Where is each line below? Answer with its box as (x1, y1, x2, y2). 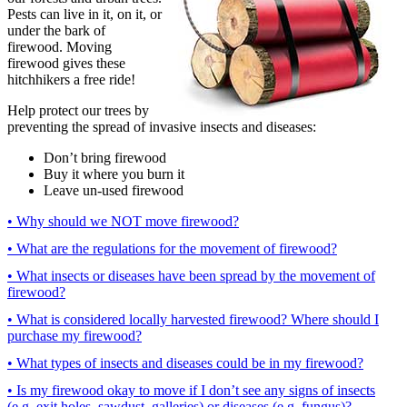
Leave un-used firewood (44, 182, 184, 198)
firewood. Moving (7, 38, 112, 55)
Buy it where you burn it (44, 165, 184, 182)
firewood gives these (7, 55, 125, 71)
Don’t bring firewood (44, 149, 166, 165)
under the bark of (7, 22, 105, 38)
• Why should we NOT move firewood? (7, 213, 239, 229)
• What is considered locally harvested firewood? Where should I (7, 311, 379, 327)
